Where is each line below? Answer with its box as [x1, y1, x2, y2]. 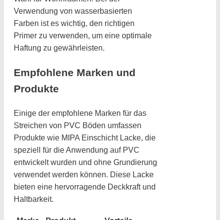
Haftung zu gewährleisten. [14, 44, 105, 53]
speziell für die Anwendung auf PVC [14, 146, 139, 155]
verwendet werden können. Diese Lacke [14, 170, 154, 179]
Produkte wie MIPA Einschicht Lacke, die [14, 134, 156, 142]
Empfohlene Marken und [14, 67, 136, 79]
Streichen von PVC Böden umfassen [14, 121, 141, 130]
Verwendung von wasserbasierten [14, 7, 132, 16]
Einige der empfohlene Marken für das [14, 109, 146, 118]
